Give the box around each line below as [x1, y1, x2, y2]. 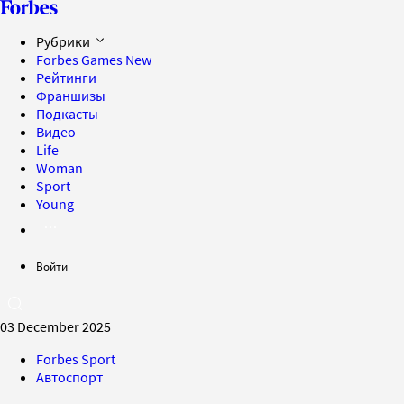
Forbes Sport [36, 350, 115, 368]
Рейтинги [36, 69, 96, 87]
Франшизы [36, 87, 106, 105]
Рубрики [36, 32, 93, 50]
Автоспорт [36, 368, 103, 386]
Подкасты [36, 105, 98, 123]
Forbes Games [36, 50, 125, 69]
